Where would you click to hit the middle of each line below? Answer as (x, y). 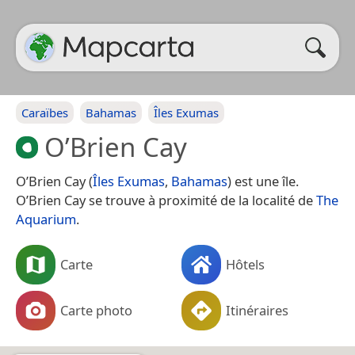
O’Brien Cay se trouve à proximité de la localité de (166, 200)
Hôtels (245, 264)
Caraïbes (45, 113)
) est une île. (263, 181)
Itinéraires (257, 310)
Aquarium (46, 219)
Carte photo (96, 310)
